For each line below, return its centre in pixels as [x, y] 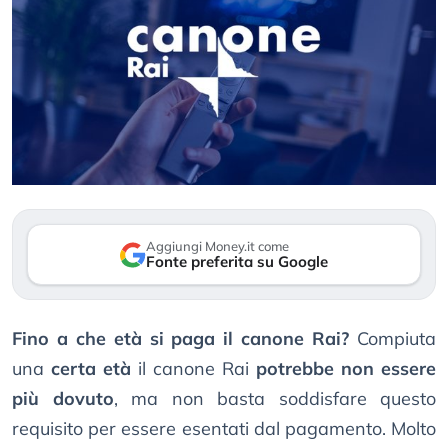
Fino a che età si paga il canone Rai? [181, 339]
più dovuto [63, 399]
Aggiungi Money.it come [217, 246]
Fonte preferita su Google [237, 262]
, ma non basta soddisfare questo [274, 399]
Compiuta [393, 339]
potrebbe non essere [346, 369]
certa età [91, 369]
